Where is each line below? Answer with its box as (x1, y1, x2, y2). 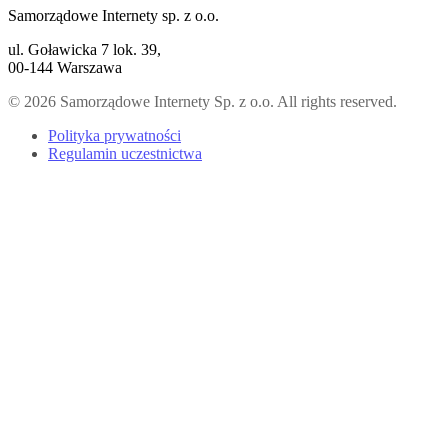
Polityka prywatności (48, 126, 181, 144)
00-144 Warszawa (8, 58, 122, 76)
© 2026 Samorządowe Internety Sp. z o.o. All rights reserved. (8, 92, 397, 110)
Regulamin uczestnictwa (48, 144, 202, 162)
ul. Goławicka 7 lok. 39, (8, 40, 161, 58)
